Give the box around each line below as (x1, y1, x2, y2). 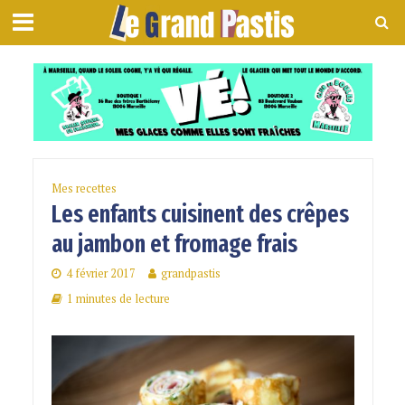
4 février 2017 (65, 266, 136, 282)
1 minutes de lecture (66, 291, 170, 307)
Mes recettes (51, 181, 117, 197)
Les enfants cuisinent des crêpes (51, 200, 349, 230)
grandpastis (160, 266, 221, 282)
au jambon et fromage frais (51, 230, 297, 259)
